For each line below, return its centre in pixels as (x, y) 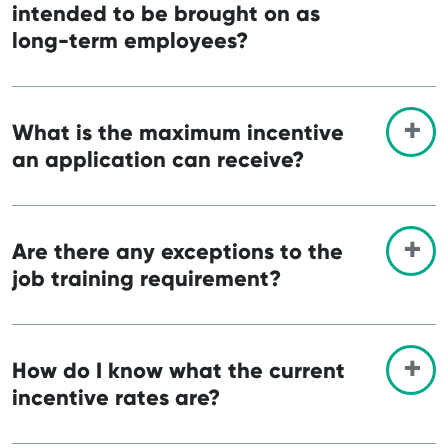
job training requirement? (146, 278)
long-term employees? (130, 40)
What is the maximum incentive (178, 132)
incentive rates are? (116, 397)
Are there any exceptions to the (177, 251)
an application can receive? (158, 159)
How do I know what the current (178, 370)
